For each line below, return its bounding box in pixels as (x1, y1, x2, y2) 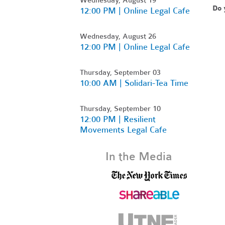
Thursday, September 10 (80, 103, 161, 113)
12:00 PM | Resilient (80, 114, 156, 125)
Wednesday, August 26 (80, 31, 156, 41)
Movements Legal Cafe (80, 124, 167, 135)
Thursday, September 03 (80, 67, 161, 77)
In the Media (105, 149, 173, 163)
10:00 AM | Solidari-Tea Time (80, 77, 188, 88)
